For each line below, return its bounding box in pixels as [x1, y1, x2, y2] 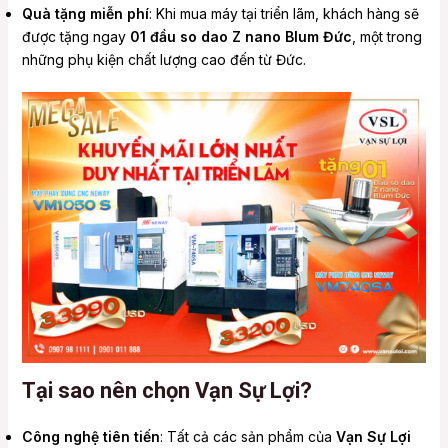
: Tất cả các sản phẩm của [159, 427, 336, 445]
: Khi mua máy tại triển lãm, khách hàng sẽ [148, 4, 419, 22]
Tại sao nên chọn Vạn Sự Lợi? [21, 377, 312, 403]
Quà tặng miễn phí [21, 4, 149, 22]
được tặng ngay [21, 27, 130, 45]
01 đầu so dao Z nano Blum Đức [129, 27, 352, 45]
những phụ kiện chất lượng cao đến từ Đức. [21, 50, 306, 68]
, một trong [351, 27, 422, 45]
